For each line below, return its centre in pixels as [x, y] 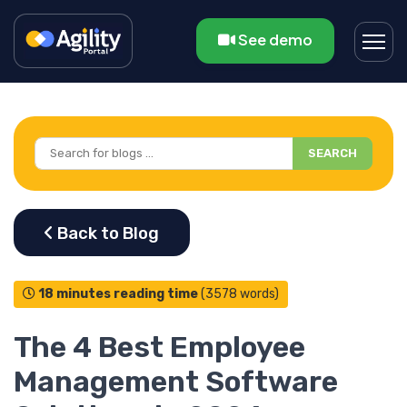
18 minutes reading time [118, 294]
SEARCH [332, 153]
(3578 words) [240, 294]
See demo [274, 40]
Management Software [176, 382]
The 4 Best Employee [159, 347]
